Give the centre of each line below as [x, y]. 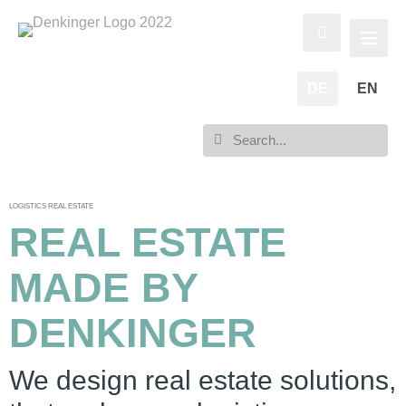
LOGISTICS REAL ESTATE [51, 206]
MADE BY [103, 287]
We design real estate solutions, [203, 380]
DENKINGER [133, 333]
